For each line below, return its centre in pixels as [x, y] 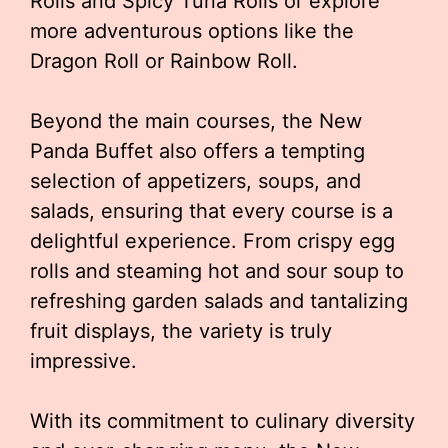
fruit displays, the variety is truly [181, 331]
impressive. [83, 361]
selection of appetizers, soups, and [195, 181]
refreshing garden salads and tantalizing [219, 301]
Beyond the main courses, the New [196, 121]
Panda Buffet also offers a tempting [197, 151]
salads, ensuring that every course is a [211, 211]
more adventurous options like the [192, 31]
